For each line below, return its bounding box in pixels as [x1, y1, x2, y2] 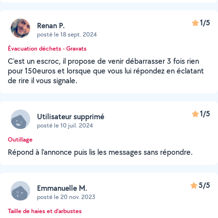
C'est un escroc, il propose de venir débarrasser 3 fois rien [8, 56, 199, 66]
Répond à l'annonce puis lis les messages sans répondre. [8, 147, 193, 157]
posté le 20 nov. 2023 [37, 192, 95, 201]
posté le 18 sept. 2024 [37, 30, 97, 38]
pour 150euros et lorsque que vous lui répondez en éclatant [8, 66, 204, 76]
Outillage [8, 135, 33, 144]
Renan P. [37, 20, 65, 31]
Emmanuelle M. [37, 182, 87, 193]
